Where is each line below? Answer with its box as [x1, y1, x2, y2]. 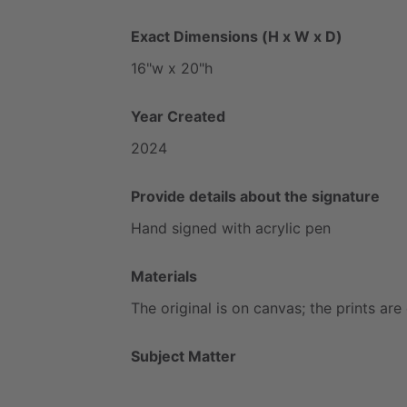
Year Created [131, 106, 225, 125]
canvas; [253, 298, 305, 317]
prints [336, 298, 375, 317]
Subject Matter [131, 346, 236, 365]
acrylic [255, 218, 301, 237]
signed [172, 218, 217, 237]
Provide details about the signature [131, 186, 380, 205]
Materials [131, 266, 197, 285]
